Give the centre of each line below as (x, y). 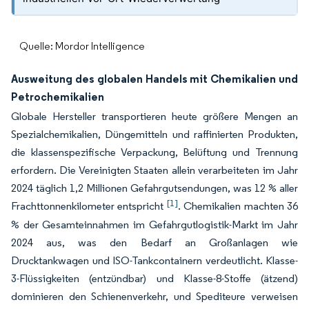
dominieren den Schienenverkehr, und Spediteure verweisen (154, 296)
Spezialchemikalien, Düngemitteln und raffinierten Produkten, (154, 134)
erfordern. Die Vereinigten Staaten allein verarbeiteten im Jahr (154, 170)
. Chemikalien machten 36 (238, 206)
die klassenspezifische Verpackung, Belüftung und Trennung (154, 152)
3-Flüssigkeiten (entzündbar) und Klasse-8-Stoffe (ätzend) (154, 278)
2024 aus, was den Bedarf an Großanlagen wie (154, 242)
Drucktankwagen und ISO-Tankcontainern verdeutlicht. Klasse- (154, 260)
